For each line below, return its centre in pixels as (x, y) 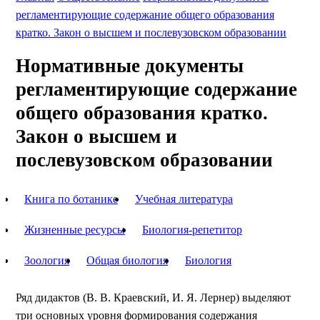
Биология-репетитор (192, 230)
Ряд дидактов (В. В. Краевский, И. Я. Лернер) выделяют (153, 297)
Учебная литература (184, 199)
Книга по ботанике (71, 199)
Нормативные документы (130, 66)
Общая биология (127, 260)
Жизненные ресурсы (75, 230)
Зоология (47, 260)
